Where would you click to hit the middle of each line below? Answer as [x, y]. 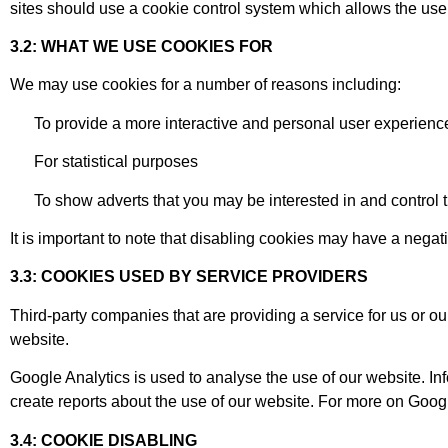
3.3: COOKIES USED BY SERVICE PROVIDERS [189, 277]
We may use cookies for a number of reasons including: [205, 85]
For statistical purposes [104, 162]
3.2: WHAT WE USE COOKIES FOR [141, 47]
